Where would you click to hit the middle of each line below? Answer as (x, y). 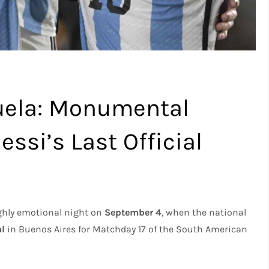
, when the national (204, 212)
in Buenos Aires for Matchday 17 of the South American (126, 229)
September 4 (133, 212)
